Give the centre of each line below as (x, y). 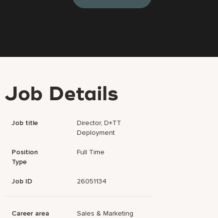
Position (25, 152)
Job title (25, 123)
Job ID (22, 181)
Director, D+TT (99, 123)
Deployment (96, 133)
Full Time (91, 152)
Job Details (62, 95)
